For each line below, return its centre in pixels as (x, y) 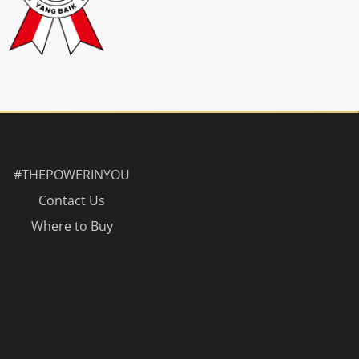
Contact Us (72, 200)
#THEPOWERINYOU (72, 174)
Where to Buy (72, 226)
